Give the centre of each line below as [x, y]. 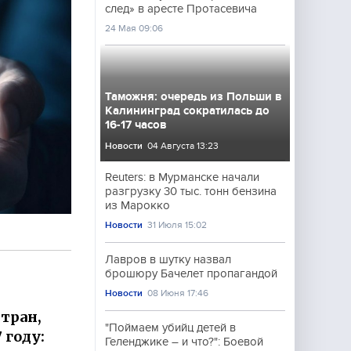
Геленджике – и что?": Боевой [184, 342]
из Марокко [138, 205]
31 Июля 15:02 [177, 225]
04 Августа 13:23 [183, 146]
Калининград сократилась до [187, 110]
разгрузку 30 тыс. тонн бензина [191, 191]
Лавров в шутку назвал [168, 259]
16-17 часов [136, 125]
